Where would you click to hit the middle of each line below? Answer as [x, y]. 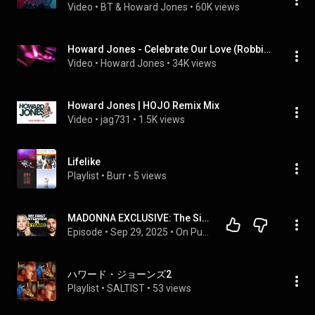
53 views [172, 288]
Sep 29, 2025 [139, 232]
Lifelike [84, 162]
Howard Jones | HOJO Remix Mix [143, 105]
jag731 [116, 120]
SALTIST [126, 288]
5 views [150, 176]
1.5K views [162, 120]
